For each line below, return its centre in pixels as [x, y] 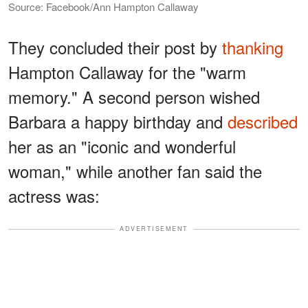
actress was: [54, 196]
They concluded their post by [115, 47]
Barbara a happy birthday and [118, 122]
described [263, 122]
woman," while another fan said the [135, 171]
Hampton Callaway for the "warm [127, 72]
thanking [253, 47]
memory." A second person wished [134, 97]
